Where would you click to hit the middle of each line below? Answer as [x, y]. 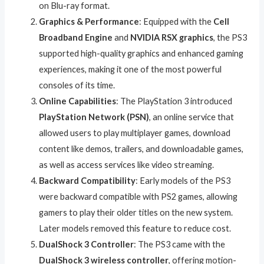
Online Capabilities [78, 101]
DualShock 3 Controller [87, 245]
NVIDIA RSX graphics [172, 38]
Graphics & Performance [89, 22]
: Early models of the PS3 [183, 181]
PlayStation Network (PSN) [94, 117]
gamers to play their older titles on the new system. [136, 213]
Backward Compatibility [88, 181]
